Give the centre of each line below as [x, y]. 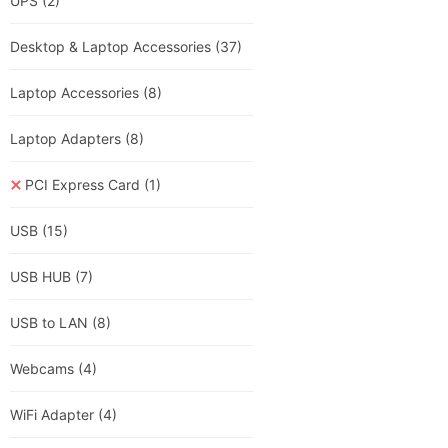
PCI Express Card [84, 184]
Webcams [44, 368]
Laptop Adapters [67, 138]
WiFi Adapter [54, 414]
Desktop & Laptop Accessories [112, 46]
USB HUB [42, 276]
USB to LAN [51, 322]
